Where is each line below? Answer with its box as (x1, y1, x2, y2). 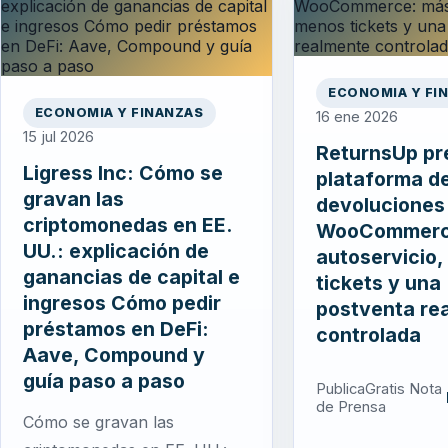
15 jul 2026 (23, 127, 94, 146)
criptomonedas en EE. (23, 212, 232, 237)
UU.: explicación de (23, 238, 209, 263)
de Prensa (316, 397, 387, 416)
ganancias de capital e (23, 264, 240, 289)
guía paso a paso (23, 368, 185, 393)
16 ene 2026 (316, 107, 399, 126)
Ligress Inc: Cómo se (23, 160, 223, 185)
